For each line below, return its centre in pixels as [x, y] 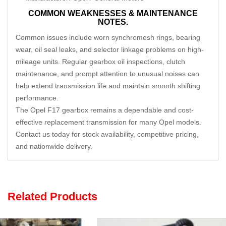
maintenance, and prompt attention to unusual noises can [107, 74]
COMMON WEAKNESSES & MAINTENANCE [113, 13]
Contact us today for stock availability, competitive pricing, [107, 134]
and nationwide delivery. [54, 146]
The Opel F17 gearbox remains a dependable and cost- [105, 110]
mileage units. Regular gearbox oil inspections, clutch [100, 62]
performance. [37, 98]
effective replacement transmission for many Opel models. [108, 122]
